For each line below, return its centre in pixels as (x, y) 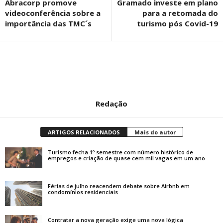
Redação (111, 103)
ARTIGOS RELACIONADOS (84, 132)
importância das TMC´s (48, 23)
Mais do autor (155, 132)
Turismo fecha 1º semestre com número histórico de (120, 152)
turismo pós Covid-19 (177, 23)
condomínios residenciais (83, 192)
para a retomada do (180, 13)
